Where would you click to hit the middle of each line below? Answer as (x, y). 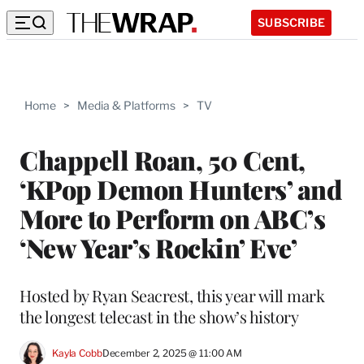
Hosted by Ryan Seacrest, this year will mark (172, 295)
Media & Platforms (126, 105)
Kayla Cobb (77, 353)
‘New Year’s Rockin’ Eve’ (158, 247)
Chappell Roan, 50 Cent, (162, 159)
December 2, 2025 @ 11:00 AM (172, 353)
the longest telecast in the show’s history (159, 316)
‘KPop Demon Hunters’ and (180, 188)
